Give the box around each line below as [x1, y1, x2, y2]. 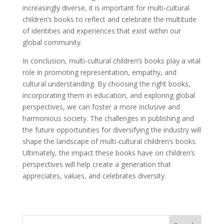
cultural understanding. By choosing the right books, [22, 79, 190, 89]
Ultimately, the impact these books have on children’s [22, 148, 195, 158]
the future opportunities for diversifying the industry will [22, 125, 201, 135]
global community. [22, 37, 82, 47]
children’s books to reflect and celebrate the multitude [22, 14, 196, 24]
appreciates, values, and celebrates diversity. [22, 171, 166, 181]
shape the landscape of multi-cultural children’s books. [22, 136, 197, 146]
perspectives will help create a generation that [22, 159, 171, 169]
